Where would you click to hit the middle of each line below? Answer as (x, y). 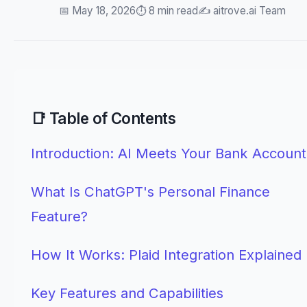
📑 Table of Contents (103, 118)
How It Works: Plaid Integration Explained (166, 255)
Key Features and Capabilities (127, 293)
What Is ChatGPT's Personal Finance (150, 192)
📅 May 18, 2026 (97, 11)
